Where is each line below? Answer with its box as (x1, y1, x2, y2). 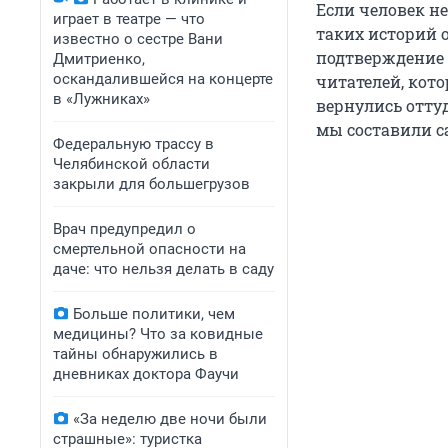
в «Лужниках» (53, 90, 150, 108)
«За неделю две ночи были (73, 410, 267, 428)
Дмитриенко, (53, 50, 145, 68)
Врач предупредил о (53, 220, 196, 238)
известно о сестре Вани (53, 30, 223, 48)
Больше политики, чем (73, 305, 235, 323)
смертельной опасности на (53, 240, 246, 258)
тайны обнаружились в (53, 345, 218, 363)
